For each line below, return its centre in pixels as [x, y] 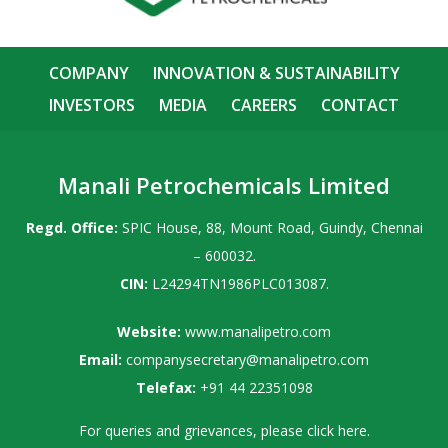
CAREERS [264, 105]
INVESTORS [92, 105]
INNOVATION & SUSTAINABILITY [276, 73]
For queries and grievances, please [192, 430]
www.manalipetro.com [258, 331]
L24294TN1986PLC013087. [238, 283]
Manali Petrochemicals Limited [224, 185]
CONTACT [360, 105]
